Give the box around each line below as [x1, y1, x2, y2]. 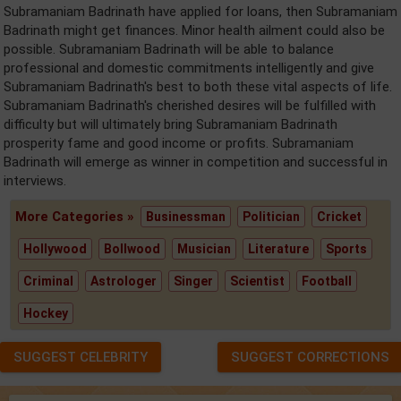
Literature [248, 242, 310, 256]
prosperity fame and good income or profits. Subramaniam [4, 135, 354, 151]
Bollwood [104, 242, 161, 256]
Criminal [23, 274, 74, 288]
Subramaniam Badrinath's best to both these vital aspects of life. [4, 79, 392, 95]
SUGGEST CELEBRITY [13, 349, 148, 365]
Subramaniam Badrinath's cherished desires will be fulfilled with [4, 98, 376, 114]
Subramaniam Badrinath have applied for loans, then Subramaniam [4, 4, 397, 20]
